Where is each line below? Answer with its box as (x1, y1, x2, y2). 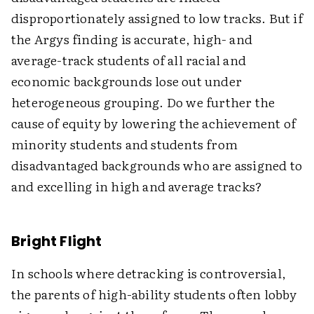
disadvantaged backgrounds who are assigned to (11, 156, 303, 175)
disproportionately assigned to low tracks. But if (11, 8, 303, 27)
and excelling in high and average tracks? (11, 177, 263, 196)
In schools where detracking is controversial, (11, 264, 287, 282)
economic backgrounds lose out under (11, 71, 243, 90)
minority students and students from (11, 135, 238, 153)
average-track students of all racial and (11, 50, 247, 69)
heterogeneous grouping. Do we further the (11, 93, 275, 111)
